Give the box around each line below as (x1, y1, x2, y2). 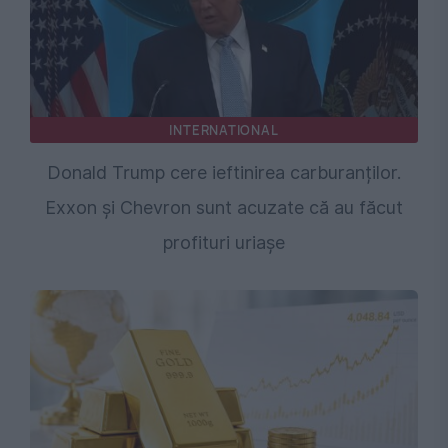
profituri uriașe (163, 232, 285, 254)
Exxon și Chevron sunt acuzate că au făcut (45, 197, 403, 219)
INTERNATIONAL (169, 121, 279, 140)
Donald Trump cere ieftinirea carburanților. (47, 162, 401, 184)
